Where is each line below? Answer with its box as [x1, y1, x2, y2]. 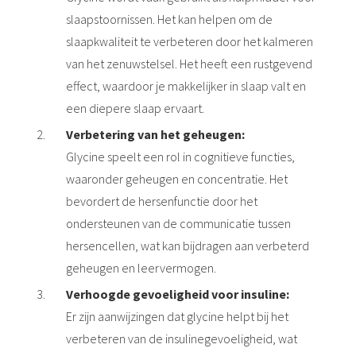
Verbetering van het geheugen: [66, 126, 246, 142]
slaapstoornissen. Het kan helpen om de [66, 11, 273, 27]
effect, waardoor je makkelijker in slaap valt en [66, 78, 307, 94]
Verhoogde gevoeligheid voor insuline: [66, 286, 290, 302]
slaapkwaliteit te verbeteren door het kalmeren [66, 33, 314, 49]
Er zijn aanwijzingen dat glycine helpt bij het [66, 308, 289, 324]
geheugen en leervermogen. [66, 260, 217, 276]
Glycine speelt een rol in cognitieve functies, [66, 149, 296, 164]
